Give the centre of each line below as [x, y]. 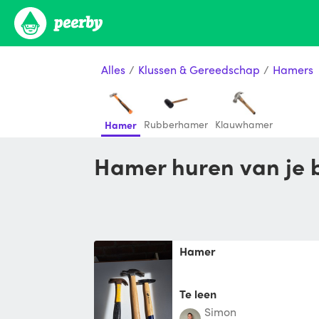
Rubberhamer [176, 124]
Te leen [198, 293]
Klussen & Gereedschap [199, 69]
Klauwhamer [244, 124]
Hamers [293, 69]
